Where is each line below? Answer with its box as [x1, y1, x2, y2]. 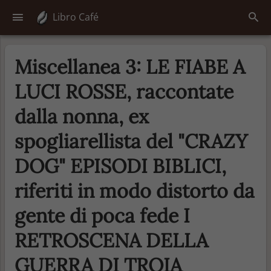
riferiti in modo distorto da [15, 178, 255, 203]
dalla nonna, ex [15, 103, 149, 129]
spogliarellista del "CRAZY [15, 128, 247, 154]
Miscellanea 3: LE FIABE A [15, 54, 245, 79]
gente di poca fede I [15, 203, 190, 228]
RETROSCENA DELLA [15, 227, 208, 253]
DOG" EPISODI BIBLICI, [15, 153, 226, 178]
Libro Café [50, 10, 99, 24]
